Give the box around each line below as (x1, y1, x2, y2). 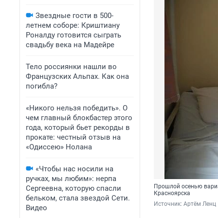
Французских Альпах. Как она (26, 72, 129, 81)
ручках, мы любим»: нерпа (26, 174, 116, 183)
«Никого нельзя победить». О (26, 104, 127, 112)
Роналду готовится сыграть (26, 31, 121, 39)
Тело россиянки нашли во (26, 62, 117, 71)
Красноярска (154, 190, 190, 197)
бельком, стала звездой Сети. (26, 194, 130, 202)
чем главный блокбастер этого (26, 113, 132, 122)
